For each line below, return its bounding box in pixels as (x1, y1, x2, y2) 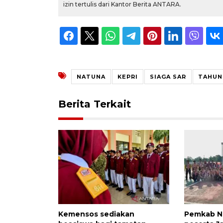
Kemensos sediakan (58, 209, 134, 219)
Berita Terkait (58, 98, 131, 110)
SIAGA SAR (150, 73, 186, 80)
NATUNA (77, 73, 106, 80)
